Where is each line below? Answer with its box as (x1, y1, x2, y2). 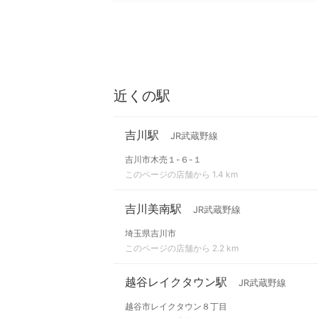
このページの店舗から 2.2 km (125, 242, 238, 253)
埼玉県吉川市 (125, 227, 176, 238)
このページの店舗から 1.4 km (125, 169, 238, 180)
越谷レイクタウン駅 (125, 274, 227, 289)
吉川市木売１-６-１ (125, 154, 202, 165)
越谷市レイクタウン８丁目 (125, 300, 227, 312)
